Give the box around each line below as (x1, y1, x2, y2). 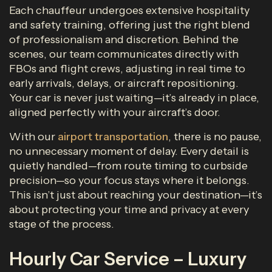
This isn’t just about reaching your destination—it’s (9, 188, 262, 202)
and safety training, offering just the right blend (9, 18, 250, 32)
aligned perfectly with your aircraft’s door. (9, 106, 220, 119)
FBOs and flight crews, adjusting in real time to (9, 62, 245, 75)
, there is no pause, (168, 130, 262, 143)
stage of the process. (9, 217, 114, 231)
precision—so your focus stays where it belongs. (9, 174, 250, 187)
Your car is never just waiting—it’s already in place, (9, 91, 259, 104)
